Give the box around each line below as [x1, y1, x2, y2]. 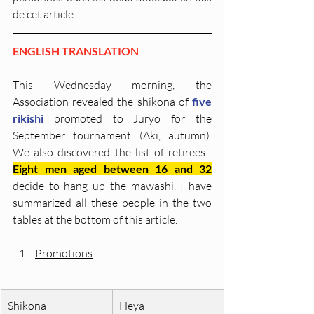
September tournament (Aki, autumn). [13, 128, 212, 143]
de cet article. [13, 7, 76, 22]
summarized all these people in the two [13, 196, 212, 210]
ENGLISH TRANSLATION [13, 44, 139, 58]
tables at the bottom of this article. [13, 212, 177, 227]
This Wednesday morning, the [13, 78, 212, 93]
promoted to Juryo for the [43, 111, 212, 126]
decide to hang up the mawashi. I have [13, 179, 212, 193]
